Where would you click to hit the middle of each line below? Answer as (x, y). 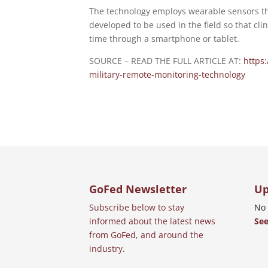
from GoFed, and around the (147, 234)
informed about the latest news (153, 221)
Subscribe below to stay (137, 207)
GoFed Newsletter (138, 189)
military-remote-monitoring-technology (167, 75)
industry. (107, 248)
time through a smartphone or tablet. (165, 39)
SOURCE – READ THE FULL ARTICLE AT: (167, 61)
